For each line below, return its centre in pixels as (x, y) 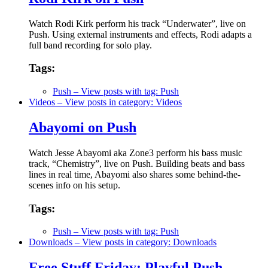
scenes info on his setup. (74, 185)
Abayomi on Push (83, 127)
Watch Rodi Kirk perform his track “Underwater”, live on (137, 23)
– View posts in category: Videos (118, 102)
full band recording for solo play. (90, 45)
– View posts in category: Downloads (144, 242)
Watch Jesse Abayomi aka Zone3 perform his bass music (135, 153)
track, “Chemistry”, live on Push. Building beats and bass (137, 163)
